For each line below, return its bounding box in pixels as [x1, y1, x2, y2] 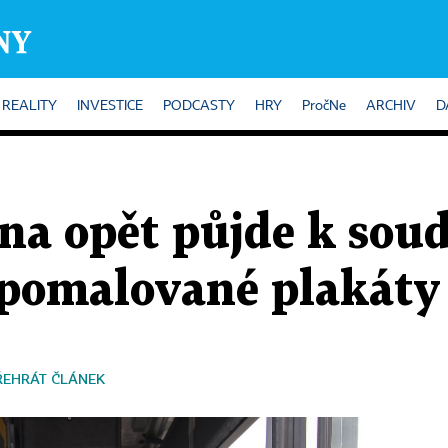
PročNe [302, 99, 346, 113]
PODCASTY [163, 99, 235, 113]
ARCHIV [366, 99, 416, 113]
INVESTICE [77, 99, 143, 113]
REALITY [2, 99, 57, 113]
